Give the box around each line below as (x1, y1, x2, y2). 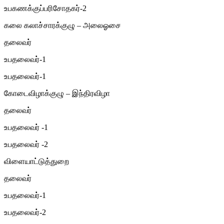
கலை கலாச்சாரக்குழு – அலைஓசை (4, 20, 121, 29)
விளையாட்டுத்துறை (4, 156, 69, 165)
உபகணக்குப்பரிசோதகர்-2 (4, 3, 86, 12)
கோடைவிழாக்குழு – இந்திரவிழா (4, 88, 110, 97)
